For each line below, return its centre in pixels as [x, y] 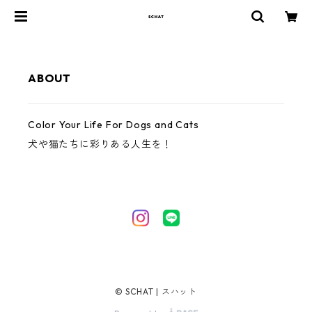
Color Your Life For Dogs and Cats [114, 125]
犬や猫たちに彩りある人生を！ [100, 144]
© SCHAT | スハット [156, 291]
